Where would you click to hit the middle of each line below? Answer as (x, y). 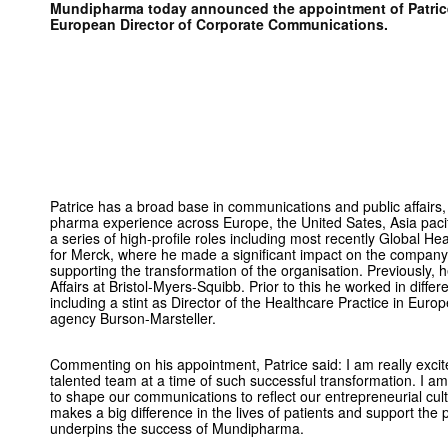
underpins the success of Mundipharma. (177, 428)
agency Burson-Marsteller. (133, 318)
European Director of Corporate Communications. (219, 24)
